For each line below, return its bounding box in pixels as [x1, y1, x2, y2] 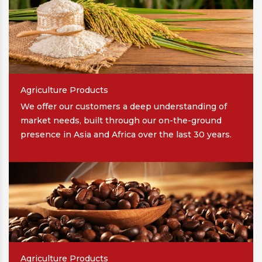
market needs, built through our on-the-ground [20, 115, 222, 126]
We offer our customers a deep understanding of [20, 101, 227, 112]
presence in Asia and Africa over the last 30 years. [20, 129, 232, 140]
